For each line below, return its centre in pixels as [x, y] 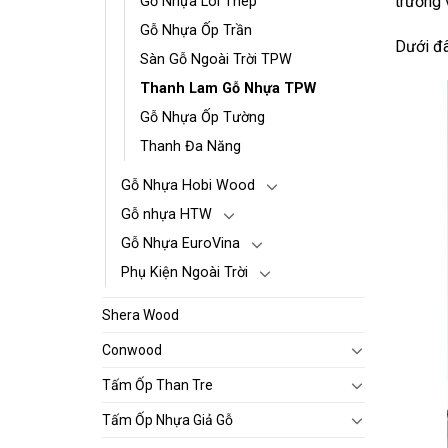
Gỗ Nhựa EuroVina [180, 243]
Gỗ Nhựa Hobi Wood [188, 185]
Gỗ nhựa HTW [166, 214]
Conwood [132, 349]
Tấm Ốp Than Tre [157, 384]
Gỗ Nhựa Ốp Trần [196, 30]
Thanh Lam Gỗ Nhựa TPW [228, 88]
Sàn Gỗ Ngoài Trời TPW [216, 59]
